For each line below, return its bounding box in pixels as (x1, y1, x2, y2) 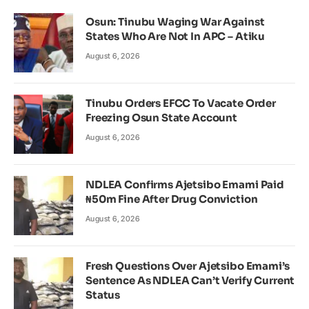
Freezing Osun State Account (86, 110, 237, 124)
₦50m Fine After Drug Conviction (86, 192, 258, 206)
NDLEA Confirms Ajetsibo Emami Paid (86, 177, 284, 191)
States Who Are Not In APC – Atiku (86, 29, 266, 43)
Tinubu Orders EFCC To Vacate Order (86, 96, 276, 110)
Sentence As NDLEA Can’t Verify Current (86, 273, 295, 287)
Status (86, 288, 121, 301)
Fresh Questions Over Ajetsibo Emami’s (86, 259, 290, 272)
